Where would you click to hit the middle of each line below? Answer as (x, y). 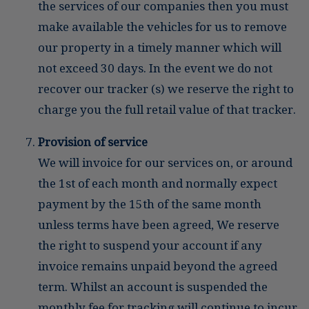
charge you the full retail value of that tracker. (167, 109)
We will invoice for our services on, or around (165, 162)
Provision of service (93, 142)
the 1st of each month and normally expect (158, 183)
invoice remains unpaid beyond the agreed (158, 266)
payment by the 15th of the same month (150, 204)
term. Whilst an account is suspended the (153, 287)
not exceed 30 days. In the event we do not (155, 68)
